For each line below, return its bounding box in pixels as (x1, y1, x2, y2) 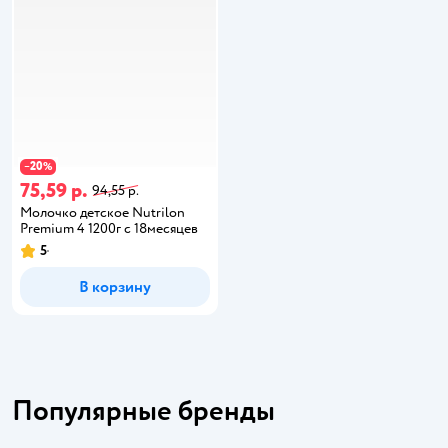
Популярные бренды (12, 393, 275, 429)
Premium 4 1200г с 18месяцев (20, 220, 198, 237)
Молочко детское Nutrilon (20, 204, 185, 221)
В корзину (79, 277, 151, 297)
